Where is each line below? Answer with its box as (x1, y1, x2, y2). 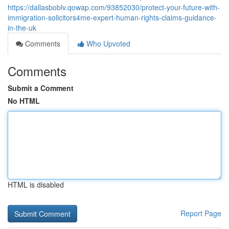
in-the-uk (8, 22, 36, 33)
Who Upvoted (84, 38, 130, 49)
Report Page (180, 208, 221, 218)
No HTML (8, 96, 40, 106)
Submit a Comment (8, 83, 74, 93)
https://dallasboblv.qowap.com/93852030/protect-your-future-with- (8, 2, 220, 12)
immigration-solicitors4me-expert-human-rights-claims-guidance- (8, 12, 217, 22)
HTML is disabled (8, 179, 64, 190)
